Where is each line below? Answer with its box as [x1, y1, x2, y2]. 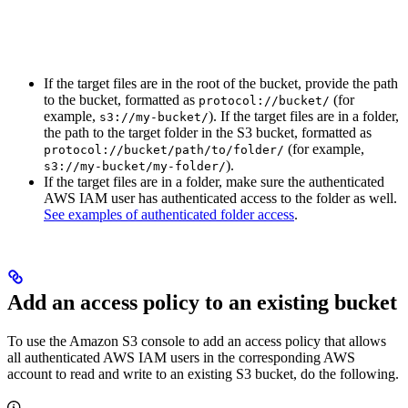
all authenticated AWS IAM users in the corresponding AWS [7, 349, 355, 365]
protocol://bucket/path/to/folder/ [44, 143, 284, 157]
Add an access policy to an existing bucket [7, 290, 397, 314]
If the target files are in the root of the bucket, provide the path [44, 76, 398, 91]
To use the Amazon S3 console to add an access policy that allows [7, 332, 386, 349]
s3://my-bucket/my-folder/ [44, 159, 226, 173]
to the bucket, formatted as [44, 92, 199, 107]
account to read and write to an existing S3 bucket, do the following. [7, 365, 399, 382]
